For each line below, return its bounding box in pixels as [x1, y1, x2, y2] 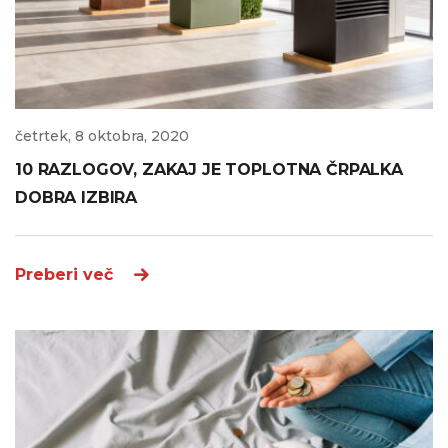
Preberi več [15, 265, 113, 285]
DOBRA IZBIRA [15, 188, 138, 208]
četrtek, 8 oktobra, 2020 [15, 127, 189, 146]
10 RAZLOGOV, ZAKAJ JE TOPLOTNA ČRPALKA [15, 160, 403, 180]
